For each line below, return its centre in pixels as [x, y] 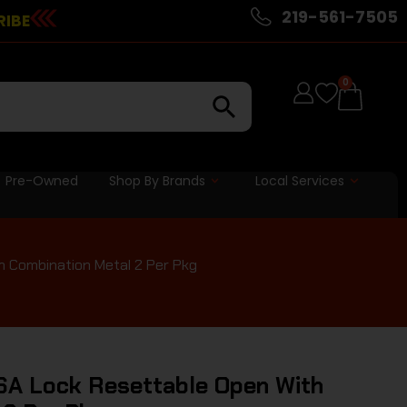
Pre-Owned [41, 180]
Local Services [300, 180]
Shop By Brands [157, 180]
